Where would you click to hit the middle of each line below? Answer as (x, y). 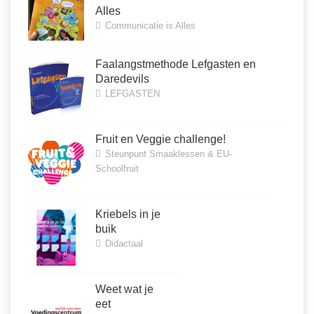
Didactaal (123, 244)
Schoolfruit (117, 169)
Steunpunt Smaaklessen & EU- (167, 154)
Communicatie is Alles (149, 26)
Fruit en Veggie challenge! (161, 139)
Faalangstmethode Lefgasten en (176, 64)
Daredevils (122, 79)
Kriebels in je (128, 214)
